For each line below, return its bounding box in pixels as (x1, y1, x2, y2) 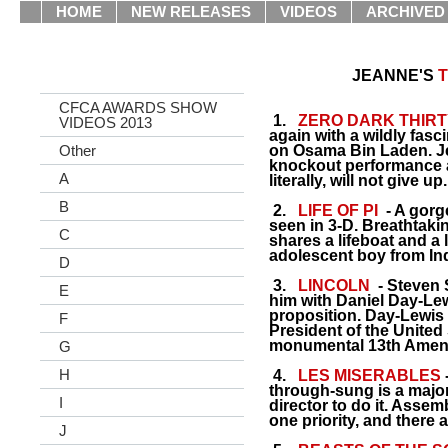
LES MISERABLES (298, 367, 441, 384)
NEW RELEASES (131, 3, 251, 20)
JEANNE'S (352, 67, 438, 84)
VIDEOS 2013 (59, 114, 152, 131)
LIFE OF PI (298, 202, 378, 219)
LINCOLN (298, 277, 370, 294)
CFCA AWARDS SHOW (59, 99, 217, 116)
